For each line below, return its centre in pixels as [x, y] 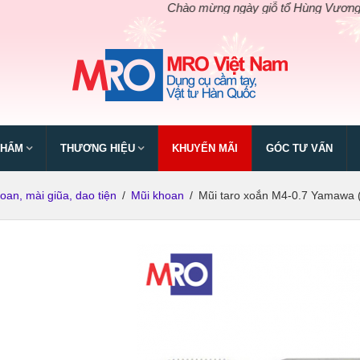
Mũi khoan [157, 195]
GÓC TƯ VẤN [299, 148]
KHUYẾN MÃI [205, 148]
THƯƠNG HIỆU [98, 148]
